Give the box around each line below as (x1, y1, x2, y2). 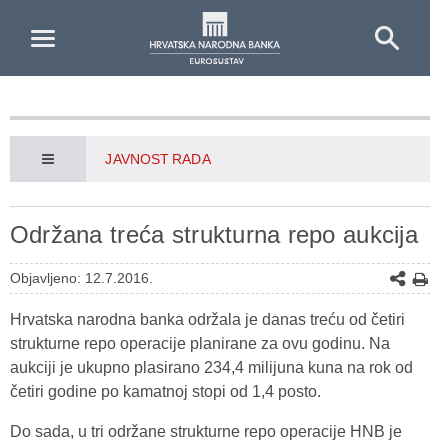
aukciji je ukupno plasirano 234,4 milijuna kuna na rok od (10, 359, 413, 376)
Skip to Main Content (7, 10, 155, 27)
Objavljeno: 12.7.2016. (10, 270, 153, 286)
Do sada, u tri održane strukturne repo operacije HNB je (10, 423, 402, 440)
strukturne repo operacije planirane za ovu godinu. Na (10, 335, 390, 352)
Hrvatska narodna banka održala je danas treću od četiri (10, 311, 405, 328)
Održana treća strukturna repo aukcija (10, 221, 418, 248)
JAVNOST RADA (105, 151, 211, 167)
